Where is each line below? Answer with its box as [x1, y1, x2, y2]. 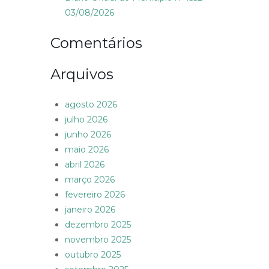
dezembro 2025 [65, 219, 131, 231]
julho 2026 [65, 114, 107, 125]
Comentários [50, 34, 142, 52]
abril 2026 [65, 159, 104, 171]
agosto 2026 [65, 99, 117, 110]
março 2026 [65, 174, 115, 186]
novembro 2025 [65, 234, 131, 246]
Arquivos [50, 65, 113, 83]
